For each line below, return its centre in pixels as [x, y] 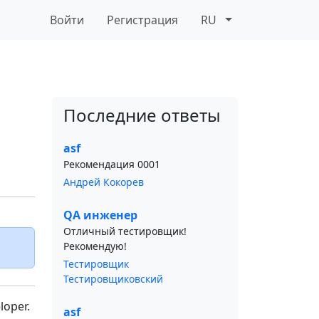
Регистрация [143, 20]
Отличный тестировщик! [125, 231]
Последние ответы [142, 115]
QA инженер [100, 215]
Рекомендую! [95, 246]
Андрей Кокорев [104, 182]
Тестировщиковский [113, 279]
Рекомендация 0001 [112, 164]
